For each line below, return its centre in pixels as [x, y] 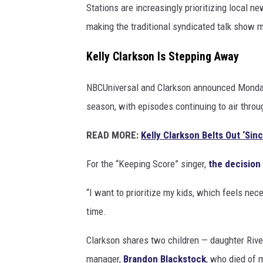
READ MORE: [112, 135]
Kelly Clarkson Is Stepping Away [163, 56]
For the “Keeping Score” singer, [147, 163]
